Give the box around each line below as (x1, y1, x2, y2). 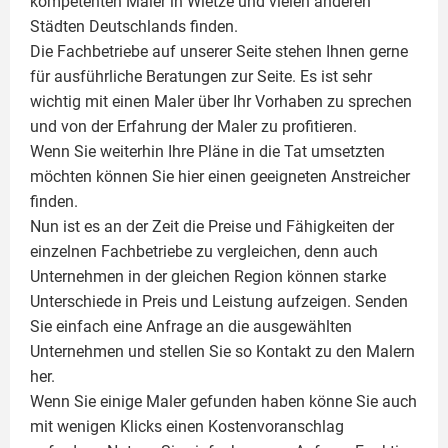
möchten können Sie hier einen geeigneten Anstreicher (30, 167, 410, 187)
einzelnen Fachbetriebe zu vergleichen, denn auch (30, 242, 378, 262)
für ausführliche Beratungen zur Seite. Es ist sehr (30, 67, 372, 87)
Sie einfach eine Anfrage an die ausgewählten (30, 317, 352, 337)
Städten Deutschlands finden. (30, 17, 238, 37)
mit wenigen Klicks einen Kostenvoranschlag (30, 417, 344, 437)
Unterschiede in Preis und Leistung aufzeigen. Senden (30, 292, 408, 312)
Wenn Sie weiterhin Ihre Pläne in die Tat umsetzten (30, 142, 385, 162)
